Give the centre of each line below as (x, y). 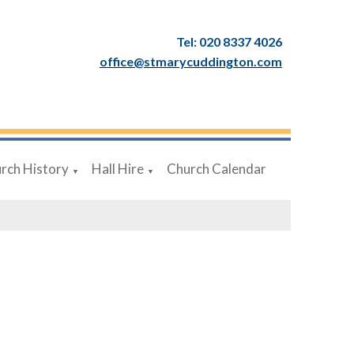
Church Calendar (217, 168)
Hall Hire (118, 168)
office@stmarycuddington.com (190, 61)
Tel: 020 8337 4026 (229, 41)
